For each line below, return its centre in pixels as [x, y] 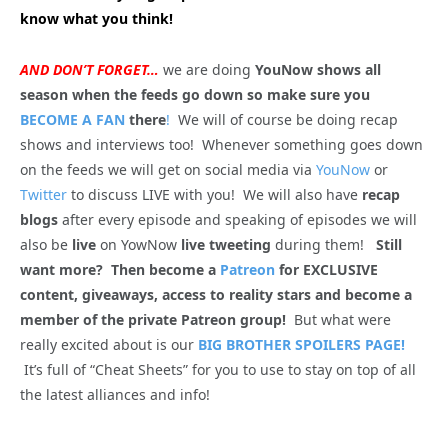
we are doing [209, 70]
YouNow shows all [318, 70]
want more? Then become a [120, 270]
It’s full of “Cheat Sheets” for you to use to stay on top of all [218, 370]
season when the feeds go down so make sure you [195, 95]
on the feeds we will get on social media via [168, 170]
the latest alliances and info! [115, 395]
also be [44, 245]
